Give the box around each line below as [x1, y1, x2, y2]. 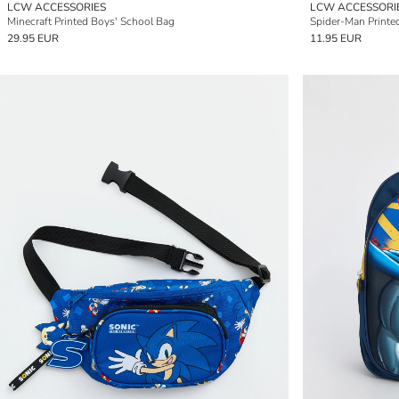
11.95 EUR [310, 31, 362, 45]
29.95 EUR [7, 31, 59, 45]
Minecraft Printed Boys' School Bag [7, 14, 175, 28]
